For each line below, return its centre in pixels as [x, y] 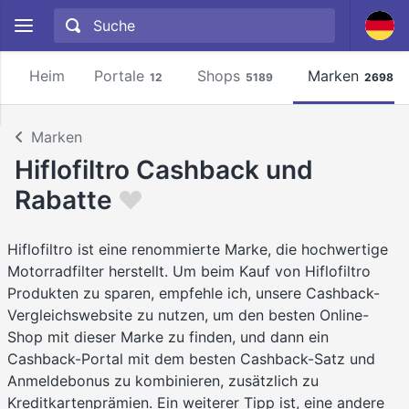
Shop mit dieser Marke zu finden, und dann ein [168, 337]
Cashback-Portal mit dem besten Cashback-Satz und [191, 359]
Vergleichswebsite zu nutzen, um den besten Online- [188, 315]
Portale [119, 76]
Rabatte [63, 200]
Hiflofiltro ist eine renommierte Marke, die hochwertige [198, 250]
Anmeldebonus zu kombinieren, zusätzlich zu [163, 381]
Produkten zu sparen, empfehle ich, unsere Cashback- [194, 294]
